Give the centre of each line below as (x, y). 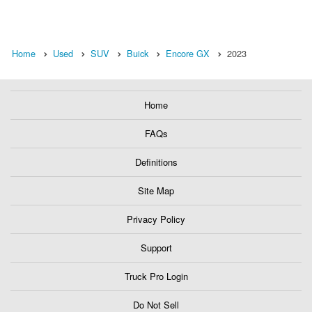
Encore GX (188, 54)
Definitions (156, 162)
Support (156, 248)
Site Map (156, 191)
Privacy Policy (156, 219)
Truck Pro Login (156, 276)
